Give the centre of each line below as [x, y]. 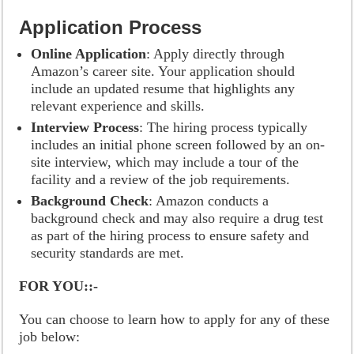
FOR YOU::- [59, 286]
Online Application [89, 54]
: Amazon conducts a [209, 201]
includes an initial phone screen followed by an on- [178, 145]
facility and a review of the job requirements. [161, 179]
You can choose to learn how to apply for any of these [175, 319]
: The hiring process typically [224, 127]
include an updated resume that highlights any [163, 88]
